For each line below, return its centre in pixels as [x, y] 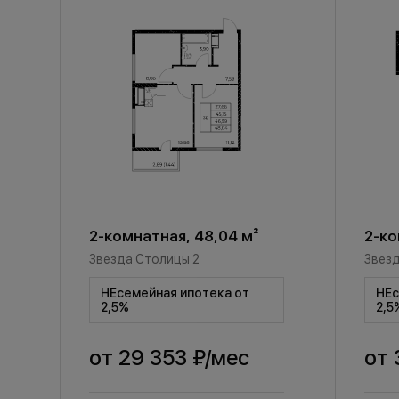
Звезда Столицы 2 [145, 259]
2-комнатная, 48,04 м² [174, 236]
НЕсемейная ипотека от [175, 293]
